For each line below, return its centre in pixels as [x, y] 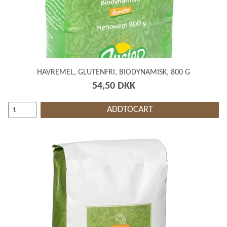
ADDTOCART [130, 109]
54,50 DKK [113, 86]
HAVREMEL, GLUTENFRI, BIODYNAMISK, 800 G [113, 72]
